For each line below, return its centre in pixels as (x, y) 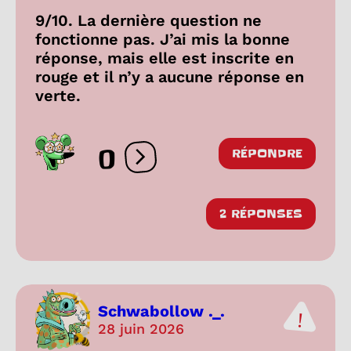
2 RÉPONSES (261, 213)
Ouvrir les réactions (200, 164)
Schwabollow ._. (161, 311)
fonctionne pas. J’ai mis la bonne (163, 39)
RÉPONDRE (267, 153)
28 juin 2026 (141, 329)
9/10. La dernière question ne (148, 20)
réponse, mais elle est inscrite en (165, 58)
